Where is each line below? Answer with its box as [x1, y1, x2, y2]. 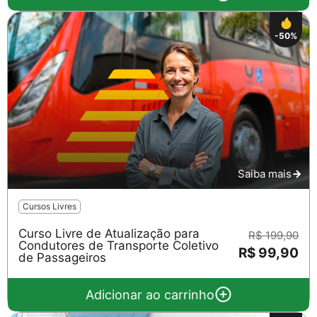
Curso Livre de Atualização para [18, 226, 200, 241]
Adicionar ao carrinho [85, 287, 214, 302]
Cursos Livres [23, 200, 76, 212]
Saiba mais [238, 166, 292, 180]
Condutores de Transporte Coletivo [18, 238, 219, 253]
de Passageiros [18, 250, 106, 265]
